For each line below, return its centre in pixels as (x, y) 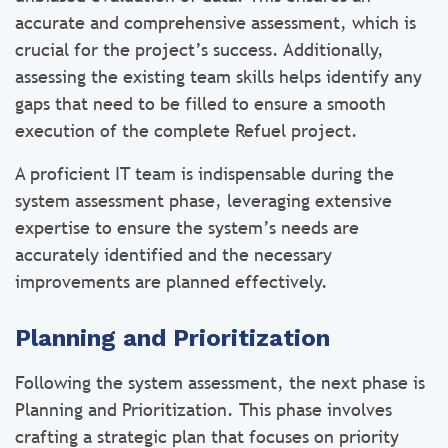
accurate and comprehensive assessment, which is (215, 22)
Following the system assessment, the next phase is (220, 382)
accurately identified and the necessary (173, 254)
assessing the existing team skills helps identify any (218, 76)
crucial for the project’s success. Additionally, (199, 49)
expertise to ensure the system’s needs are (187, 227)
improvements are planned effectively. (171, 281)
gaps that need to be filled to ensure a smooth (200, 103)
